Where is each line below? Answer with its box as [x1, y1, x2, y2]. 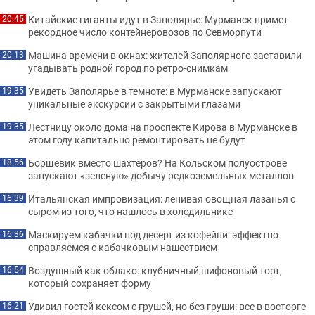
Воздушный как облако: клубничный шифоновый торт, [28, 264, 282, 277]
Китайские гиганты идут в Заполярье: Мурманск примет [28, 13, 288, 26]
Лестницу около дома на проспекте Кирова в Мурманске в [28, 120, 297, 134]
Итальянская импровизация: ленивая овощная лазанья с [28, 192, 295, 205]
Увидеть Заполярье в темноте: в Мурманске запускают [28, 84, 282, 98]
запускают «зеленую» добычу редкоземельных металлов [28, 169, 294, 182]
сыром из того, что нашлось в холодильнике [28, 205, 233, 218]
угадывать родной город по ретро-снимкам [28, 61, 228, 75]
